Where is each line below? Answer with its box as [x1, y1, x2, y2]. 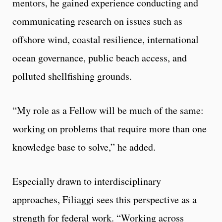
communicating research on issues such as [12, 14, 182, 28]
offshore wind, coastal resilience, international [12, 33, 199, 47]
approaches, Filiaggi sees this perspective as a [12, 193, 197, 207]
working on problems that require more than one [12, 122, 207, 136]
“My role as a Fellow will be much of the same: [12, 104, 204, 117]
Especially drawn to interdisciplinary [12, 174, 161, 188]
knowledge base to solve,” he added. [12, 140, 159, 154]
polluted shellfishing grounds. [12, 69, 132, 83]
